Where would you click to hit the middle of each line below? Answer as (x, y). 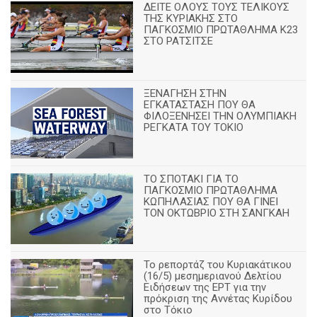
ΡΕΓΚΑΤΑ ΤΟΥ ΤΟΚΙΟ (194, 127)
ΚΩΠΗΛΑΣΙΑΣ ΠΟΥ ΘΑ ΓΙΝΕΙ (211, 201)
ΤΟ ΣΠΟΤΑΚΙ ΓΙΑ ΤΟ (191, 179)
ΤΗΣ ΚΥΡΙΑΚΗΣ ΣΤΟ (191, 19)
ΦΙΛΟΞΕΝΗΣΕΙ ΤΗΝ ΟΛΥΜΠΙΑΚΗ (220, 116)
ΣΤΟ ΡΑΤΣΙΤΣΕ (179, 41)
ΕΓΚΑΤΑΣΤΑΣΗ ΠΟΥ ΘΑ (200, 104)
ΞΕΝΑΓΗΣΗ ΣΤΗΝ (185, 93)
